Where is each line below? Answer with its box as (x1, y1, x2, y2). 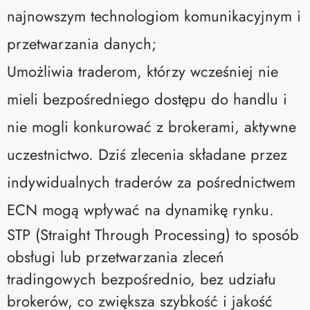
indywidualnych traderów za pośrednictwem (7, 170, 295, 193)
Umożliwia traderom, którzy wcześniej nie (7, 60, 278, 82)
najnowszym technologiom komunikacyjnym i (7, 4, 301, 27)
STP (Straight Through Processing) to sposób (7, 223, 299, 246)
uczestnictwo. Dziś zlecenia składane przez (7, 143, 287, 165)
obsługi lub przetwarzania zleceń (7, 245, 224, 268)
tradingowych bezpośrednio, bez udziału (7, 267, 276, 290)
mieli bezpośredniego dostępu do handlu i (7, 87, 287, 110)
